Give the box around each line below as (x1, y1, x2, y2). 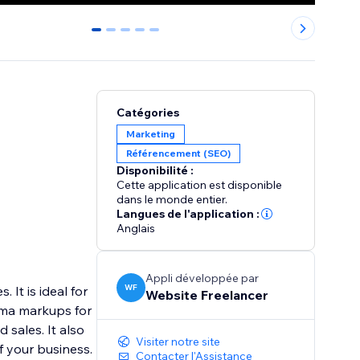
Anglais (117, 221, 156, 236)
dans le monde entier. (117, 192, 228, 207)
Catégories (117, 105, 180, 121)
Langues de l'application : (117, 207, 260, 222)
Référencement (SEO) (126, 147, 231, 160)
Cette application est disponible (117, 178, 283, 193)
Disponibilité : (117, 163, 194, 178)
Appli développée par (145, 271, 260, 286)
